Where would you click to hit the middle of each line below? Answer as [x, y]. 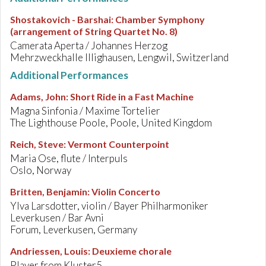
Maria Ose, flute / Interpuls [69, 158]
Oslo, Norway [41, 170]
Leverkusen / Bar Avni [57, 218]
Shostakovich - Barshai [61, 19]
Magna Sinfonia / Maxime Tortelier [85, 111]
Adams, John [38, 96]
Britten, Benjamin [49, 191]
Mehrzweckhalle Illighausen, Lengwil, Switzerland [119, 57]
